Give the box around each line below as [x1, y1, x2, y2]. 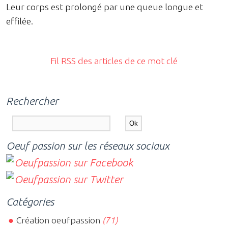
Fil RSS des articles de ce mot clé [50, 56, 178, 66]
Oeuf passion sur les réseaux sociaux [6, 139, 169, 152]
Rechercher [6, 95, 59, 107]
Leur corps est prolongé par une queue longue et [6, 2, 203, 12]
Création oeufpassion [16, 215, 101, 225]
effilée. [6, 16, 33, 26]
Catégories [6, 195, 54, 208]
